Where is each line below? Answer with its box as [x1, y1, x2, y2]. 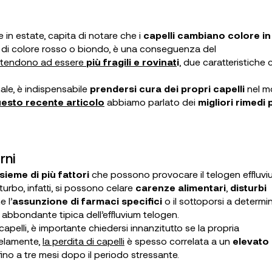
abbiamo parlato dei [104, 96, 198, 107]
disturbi [230, 182, 267, 193]
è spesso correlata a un [124, 235, 230, 246]
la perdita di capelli [42, 235, 124, 246]
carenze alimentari [135, 182, 226, 193]
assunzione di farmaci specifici [12, 195, 162, 206]
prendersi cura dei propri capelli [90, 83, 245, 94]
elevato [230, 235, 269, 246]
